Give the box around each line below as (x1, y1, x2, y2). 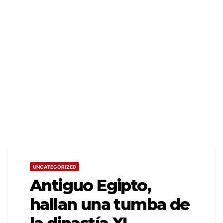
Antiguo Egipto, (30, 176, 151, 196)
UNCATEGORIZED (33, 164, 76, 170)
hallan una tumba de (30, 195, 190, 215)
